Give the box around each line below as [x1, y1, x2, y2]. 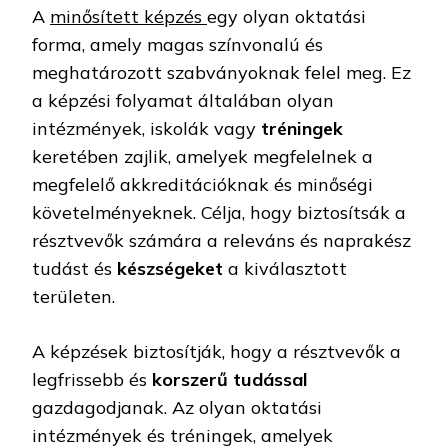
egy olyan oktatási [207, 4, 366, 28]
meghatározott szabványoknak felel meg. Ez [32, 60, 411, 84]
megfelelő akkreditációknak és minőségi [32, 172, 373, 196]
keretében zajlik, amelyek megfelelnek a [32, 144, 373, 168]
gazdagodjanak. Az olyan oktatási [32, 395, 322, 419]
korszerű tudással [152, 367, 308, 391]
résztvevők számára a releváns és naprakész [32, 228, 411, 252]
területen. [32, 284, 115, 308]
